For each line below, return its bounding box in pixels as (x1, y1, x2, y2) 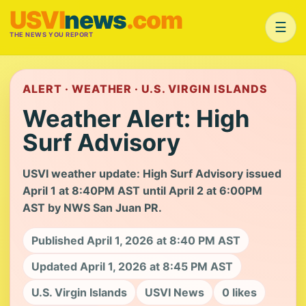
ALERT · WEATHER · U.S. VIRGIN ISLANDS (23, 82, 268, 96)
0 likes (222, 286, 257, 299)
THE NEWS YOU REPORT (10, 31, 94, 38)
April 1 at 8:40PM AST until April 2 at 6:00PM (23, 184, 262, 197)
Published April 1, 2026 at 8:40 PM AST (31, 234, 240, 247)
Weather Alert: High (23, 105, 249, 133)
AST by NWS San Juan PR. (23, 201, 162, 214)
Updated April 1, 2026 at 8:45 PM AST (31, 260, 233, 273)
